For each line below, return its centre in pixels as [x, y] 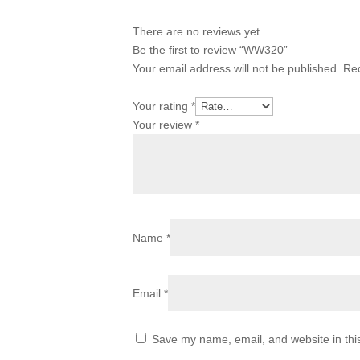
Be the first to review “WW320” [211, 50]
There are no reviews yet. [198, 31]
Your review [164, 125]
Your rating [162, 106]
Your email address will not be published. [237, 68]
